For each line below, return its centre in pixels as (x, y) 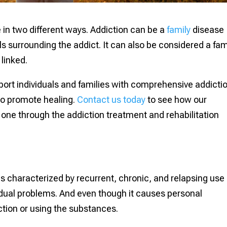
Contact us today (111, 100)
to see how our (176, 100)
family (179, 30)
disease (207, 30)
